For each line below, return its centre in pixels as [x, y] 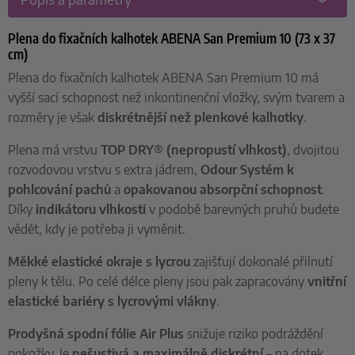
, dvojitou [313, 149]
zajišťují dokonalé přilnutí [261, 261]
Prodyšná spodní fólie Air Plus [96, 333]
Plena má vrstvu [54, 149]
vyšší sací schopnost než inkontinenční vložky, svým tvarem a [176, 97]
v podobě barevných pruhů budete [244, 209]
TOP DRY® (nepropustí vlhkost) [194, 149]
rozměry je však [53, 117]
